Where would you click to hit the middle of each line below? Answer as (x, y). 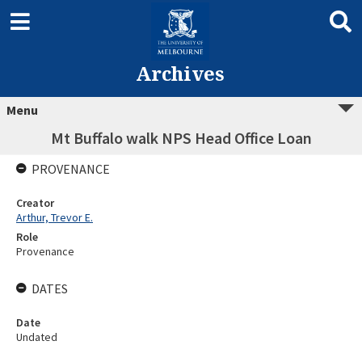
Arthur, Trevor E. (55, 217)
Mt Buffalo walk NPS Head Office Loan (181, 138)
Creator (35, 203)
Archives (180, 73)
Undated (37, 337)
